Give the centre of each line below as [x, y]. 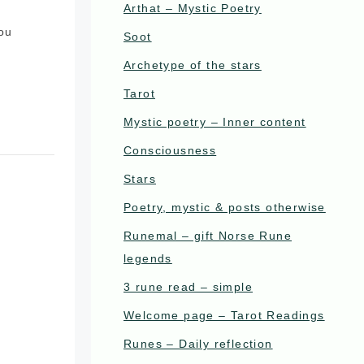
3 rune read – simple [188, 287]
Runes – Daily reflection [198, 344]
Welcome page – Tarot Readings [224, 315]
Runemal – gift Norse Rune [208, 236]
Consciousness [170, 150]
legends [148, 258]
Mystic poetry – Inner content [215, 122]
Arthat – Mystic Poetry [193, 8]
